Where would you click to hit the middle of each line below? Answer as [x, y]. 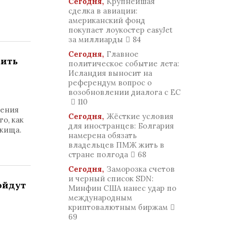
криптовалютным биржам [118, 207]
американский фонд [107, 20]
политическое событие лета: [124, 64]
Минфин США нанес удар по [122, 188]
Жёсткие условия [140, 116]
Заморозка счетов [141, 169]
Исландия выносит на [110, 73]
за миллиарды [96, 39]
